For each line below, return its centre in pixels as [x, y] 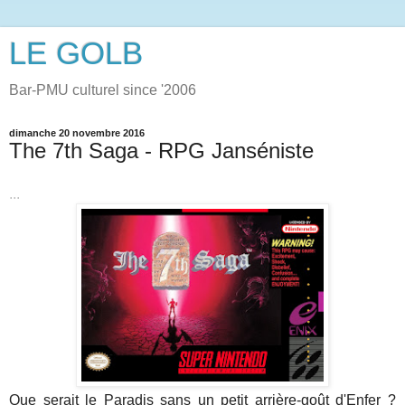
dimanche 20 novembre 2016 [77, 133]
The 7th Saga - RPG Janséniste [161, 151]
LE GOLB [76, 53]
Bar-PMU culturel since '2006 [103, 90]
